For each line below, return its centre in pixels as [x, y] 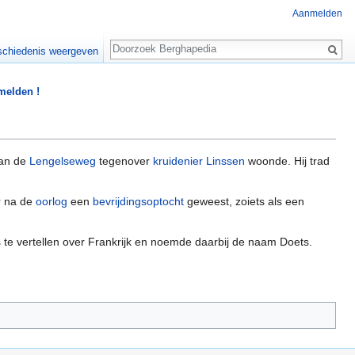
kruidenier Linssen [199, 161]
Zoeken [137, 41]
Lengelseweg [63, 161]
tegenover [124, 161]
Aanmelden [317, 14]
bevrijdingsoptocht [138, 202]
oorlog [52, 202]
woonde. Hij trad [287, 161]
